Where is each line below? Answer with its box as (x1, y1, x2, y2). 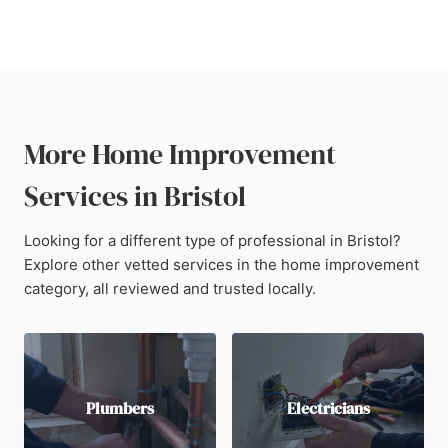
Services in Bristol (24, 177, 246, 215)
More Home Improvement (24, 135, 336, 173)
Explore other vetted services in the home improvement (24, 255, 419, 274)
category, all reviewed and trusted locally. (24, 279, 316, 298)
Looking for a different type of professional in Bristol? (24, 231, 401, 250)
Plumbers (86, 396, 154, 419)
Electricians (286, 396, 370, 419)
